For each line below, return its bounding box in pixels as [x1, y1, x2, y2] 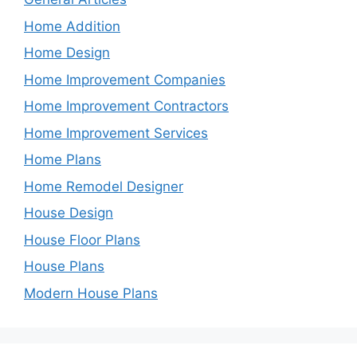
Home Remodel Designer [24, 178, 183, 194]
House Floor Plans [24, 231, 140, 248]
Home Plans [24, 151, 101, 167]
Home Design [24, 45, 110, 61]
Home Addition [24, 18, 120, 34]
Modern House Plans [24, 284, 158, 301]
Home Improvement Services [24, 124, 208, 141]
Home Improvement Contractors [24, 98, 229, 114]
